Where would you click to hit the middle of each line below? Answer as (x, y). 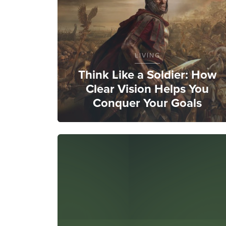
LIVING (147, 55)
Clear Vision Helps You (147, 89)
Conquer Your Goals (147, 103)
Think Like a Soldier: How (147, 74)
